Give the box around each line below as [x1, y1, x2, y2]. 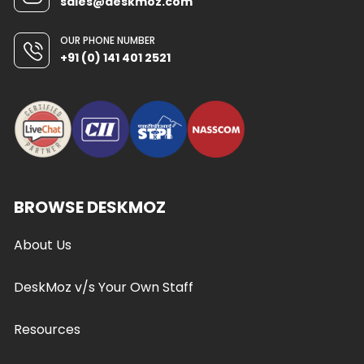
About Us [14, 236, 71, 254]
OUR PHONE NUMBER [60, 33, 155, 47]
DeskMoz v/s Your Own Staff [14, 278, 193, 297]
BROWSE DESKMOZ [14, 196, 166, 219]
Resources [14, 320, 80, 339]
